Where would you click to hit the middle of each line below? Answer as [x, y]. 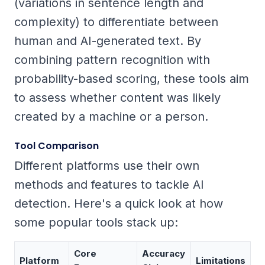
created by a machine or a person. [111, 117]
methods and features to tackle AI [109, 185]
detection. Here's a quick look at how [119, 204]
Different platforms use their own [107, 166]
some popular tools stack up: [96, 223]
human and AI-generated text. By [108, 41]
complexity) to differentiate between [116, 22]
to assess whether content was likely [117, 98]
